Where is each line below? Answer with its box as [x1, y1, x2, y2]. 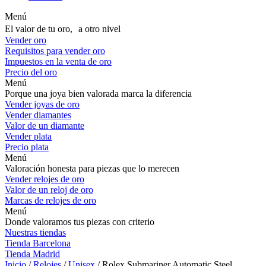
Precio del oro [5, 67, 57, 77]
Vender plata [5, 131, 52, 141]
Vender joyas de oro [5, 99, 80, 109]
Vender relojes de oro [5, 174, 84, 184]
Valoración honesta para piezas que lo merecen [5, 163, 179, 173]
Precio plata [5, 142, 49, 152]
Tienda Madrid [5, 249, 60, 259]
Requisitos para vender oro [5, 46, 105, 56]
